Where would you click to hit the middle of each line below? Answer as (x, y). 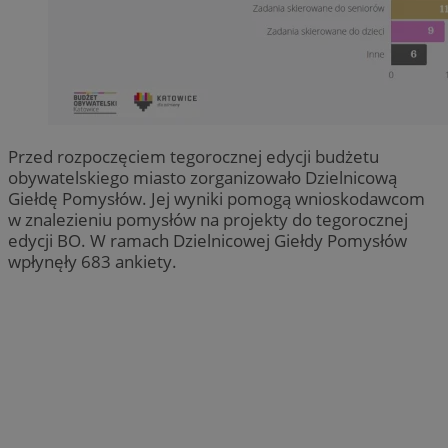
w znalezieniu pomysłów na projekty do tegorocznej (208, 220)
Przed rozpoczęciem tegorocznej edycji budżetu (193, 157)
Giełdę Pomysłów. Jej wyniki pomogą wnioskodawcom (216, 199)
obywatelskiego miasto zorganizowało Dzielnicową (202, 178)
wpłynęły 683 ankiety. (92, 262)
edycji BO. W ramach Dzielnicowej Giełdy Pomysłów (207, 241)
